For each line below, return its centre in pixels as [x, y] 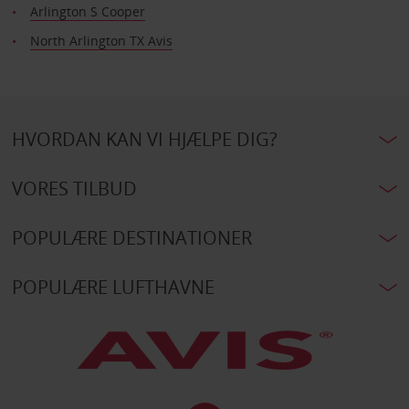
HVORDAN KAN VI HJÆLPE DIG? [144, 139]
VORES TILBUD [74, 188]
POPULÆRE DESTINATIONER [131, 237]
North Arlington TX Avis [101, 40]
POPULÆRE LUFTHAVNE [113, 287]
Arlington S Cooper [87, 11]
